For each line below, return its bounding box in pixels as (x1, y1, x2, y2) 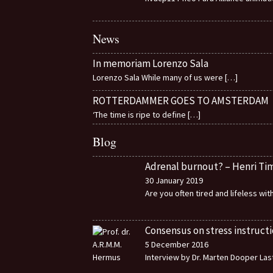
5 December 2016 (144, 239, 208, 250)
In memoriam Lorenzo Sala (93, 57, 208, 71)
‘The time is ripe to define (93, 109, 188, 121)
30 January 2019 (144, 175, 203, 186)
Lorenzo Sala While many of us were (93, 72, 225, 83)
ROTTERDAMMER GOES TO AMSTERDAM (93, 94, 269, 108)
